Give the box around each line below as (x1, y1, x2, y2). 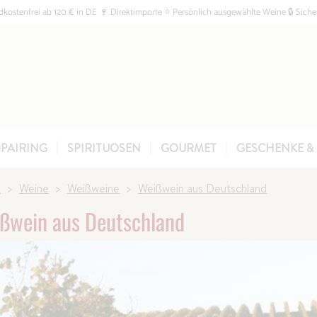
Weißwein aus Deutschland (138, 180, 267, 196)
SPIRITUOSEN (67, 140, 141, 156)
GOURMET (161, 140, 217, 156)
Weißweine (67, 180, 120, 196)
